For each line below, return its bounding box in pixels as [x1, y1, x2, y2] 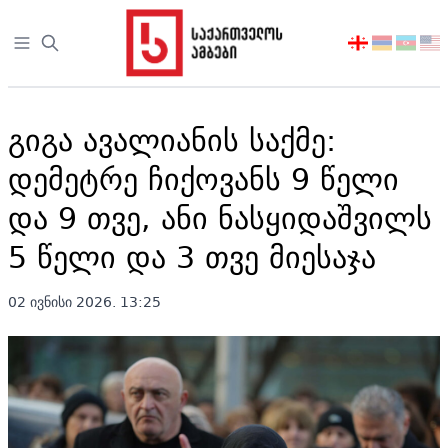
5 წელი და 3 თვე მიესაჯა [8, 231, 376, 282]
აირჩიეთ [347, 30, 413, 58]
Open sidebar [11, 30, 118, 58]
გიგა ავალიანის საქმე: [8, 114, 336, 165]
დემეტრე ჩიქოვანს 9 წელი [8, 153, 399, 204]
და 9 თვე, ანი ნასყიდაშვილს [8, 192, 432, 243]
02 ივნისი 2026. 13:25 [8, 290, 161, 314]
